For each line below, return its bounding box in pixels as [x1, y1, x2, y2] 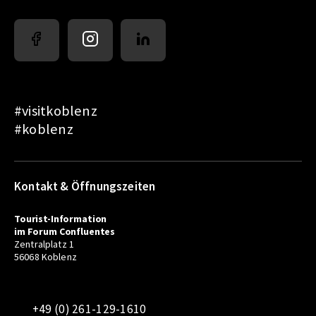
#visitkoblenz [14, 102, 97, 121]
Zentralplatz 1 [14, 237, 75, 250]
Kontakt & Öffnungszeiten [14, 178, 156, 194]
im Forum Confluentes [14, 224, 116, 238]
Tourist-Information [14, 212, 107, 225]
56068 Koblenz [14, 250, 77, 263]
